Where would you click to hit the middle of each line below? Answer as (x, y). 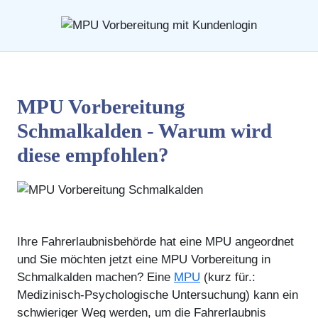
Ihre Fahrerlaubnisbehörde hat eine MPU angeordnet (155, 241)
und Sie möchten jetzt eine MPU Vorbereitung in (144, 259)
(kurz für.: (228, 277)
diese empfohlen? (93, 154)
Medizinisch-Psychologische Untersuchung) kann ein (158, 295)
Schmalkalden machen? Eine (95, 277)
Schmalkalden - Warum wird (144, 130)
